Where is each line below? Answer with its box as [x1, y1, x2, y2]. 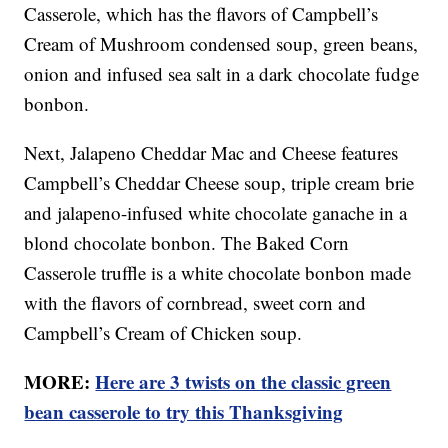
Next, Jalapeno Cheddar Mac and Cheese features [24, 140, 399, 166]
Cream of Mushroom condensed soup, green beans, [24, 31, 419, 57]
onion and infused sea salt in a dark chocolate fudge [24, 61, 420, 87]
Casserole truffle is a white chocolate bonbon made [24, 260, 412, 286]
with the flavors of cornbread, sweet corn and [24, 290, 367, 316]
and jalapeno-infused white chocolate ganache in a [24, 200, 408, 226]
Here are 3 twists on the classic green [95, 368, 392, 396]
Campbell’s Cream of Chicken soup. [24, 320, 303, 346]
